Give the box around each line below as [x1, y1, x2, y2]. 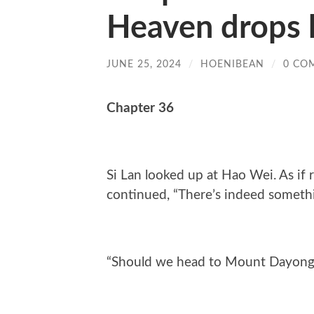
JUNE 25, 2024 [107, 58, 182, 69]
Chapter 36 [107, 102, 174, 116]
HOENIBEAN [200, 58, 264, 69]
